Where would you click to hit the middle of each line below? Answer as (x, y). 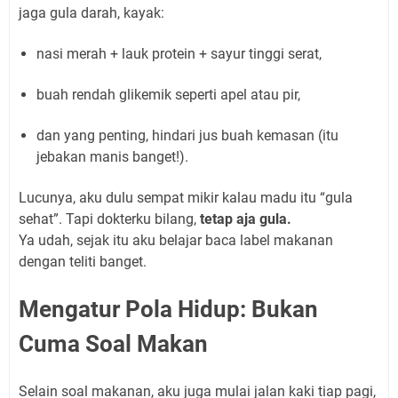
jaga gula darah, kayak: (92, 13)
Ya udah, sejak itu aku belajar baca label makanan (176, 241)
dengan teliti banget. (83, 262)
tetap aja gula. (246, 219)
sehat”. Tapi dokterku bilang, (109, 219)
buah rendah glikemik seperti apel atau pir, (168, 95)
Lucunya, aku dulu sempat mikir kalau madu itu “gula (186, 198)
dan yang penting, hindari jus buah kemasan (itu (187, 136)
